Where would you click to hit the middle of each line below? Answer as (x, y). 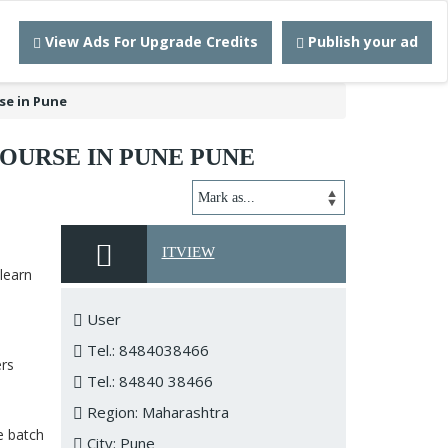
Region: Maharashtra (156, 412)
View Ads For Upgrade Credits (149, 41)
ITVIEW (188, 252)
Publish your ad (361, 41)
